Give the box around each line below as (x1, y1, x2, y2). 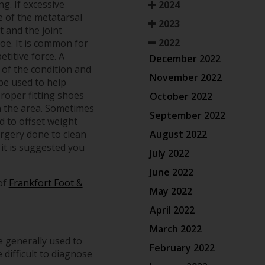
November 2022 (149, 71, 222, 84)
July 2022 (149, 147, 189, 160)
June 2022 (149, 166, 193, 179)
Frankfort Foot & (8, 176, 83, 190)
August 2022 (149, 128, 207, 141)
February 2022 (149, 241, 215, 254)
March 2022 (149, 222, 202, 235)
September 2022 (149, 109, 225, 122)
